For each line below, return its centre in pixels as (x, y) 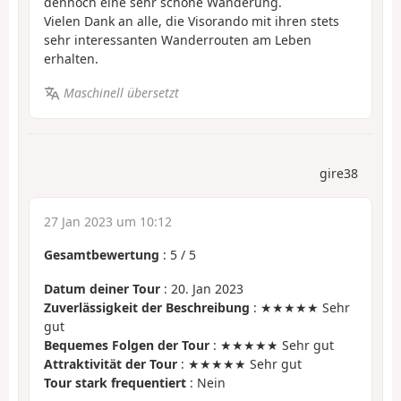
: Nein (206, 383)
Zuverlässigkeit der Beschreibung (147, 308)
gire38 (339, 173)
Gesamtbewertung (102, 254)
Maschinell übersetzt (121, 93)
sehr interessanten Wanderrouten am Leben (178, 39)
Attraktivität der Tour (111, 364)
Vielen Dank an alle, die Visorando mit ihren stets (192, 21)
